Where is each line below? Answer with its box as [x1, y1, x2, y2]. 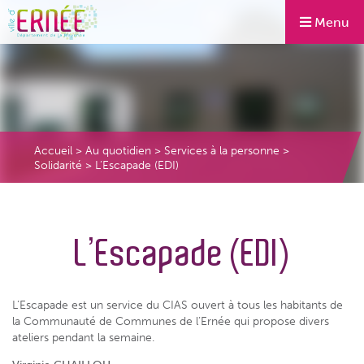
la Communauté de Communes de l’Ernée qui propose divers [12, 314, 329, 328]
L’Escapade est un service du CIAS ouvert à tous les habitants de [12, 297, 343, 312]
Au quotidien [85, 142, 151, 158]
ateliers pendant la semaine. [12, 330, 154, 344]
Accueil [34, 142, 72, 158]
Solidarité [34, 157, 82, 172]
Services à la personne [164, 142, 279, 158]
